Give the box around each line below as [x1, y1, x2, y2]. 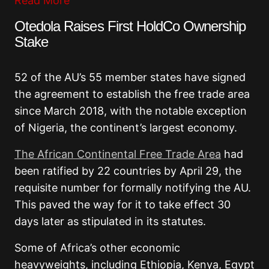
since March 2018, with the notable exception [14, 104, 247, 118]
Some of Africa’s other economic [14, 241, 180, 255]
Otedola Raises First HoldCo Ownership [14, 18, 246, 35]
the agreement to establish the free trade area [14, 88, 250, 101]
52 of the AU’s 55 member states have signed [14, 71, 246, 84]
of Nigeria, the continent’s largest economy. [14, 121, 237, 134]
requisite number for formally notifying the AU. [14, 181, 251, 195]
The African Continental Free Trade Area [14, 148, 221, 161]
